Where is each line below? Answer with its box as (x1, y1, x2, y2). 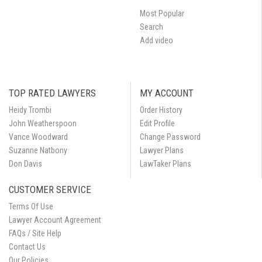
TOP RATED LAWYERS (9, 87, 96, 99)
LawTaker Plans (140, 159, 191, 168)
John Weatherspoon (9, 119, 77, 128)
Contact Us (9, 242, 46, 251)
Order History (140, 105, 182, 115)
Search (140, 22, 163, 32)
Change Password (140, 132, 201, 142)
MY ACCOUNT (140, 87, 194, 99)
